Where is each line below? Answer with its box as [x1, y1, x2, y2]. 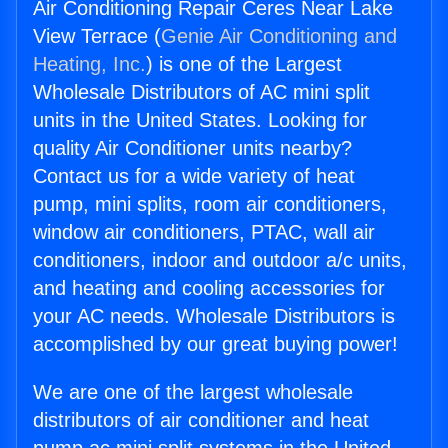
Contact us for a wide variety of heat [33, 165, 355, 188]
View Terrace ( [33, 25, 161, 48]
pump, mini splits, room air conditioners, [33, 193, 387, 216]
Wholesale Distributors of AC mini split [33, 81, 370, 104]
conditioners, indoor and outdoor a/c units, [33, 249, 407, 272]
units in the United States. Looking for [33, 109, 367, 132]
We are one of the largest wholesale [33, 381, 353, 404]
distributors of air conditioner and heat [33, 409, 369, 432]
